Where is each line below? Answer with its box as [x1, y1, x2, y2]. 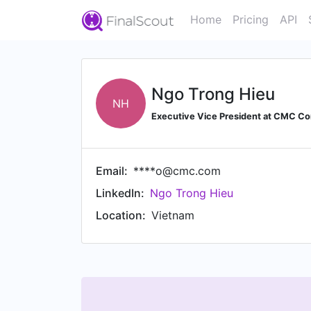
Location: [96, 208, 146, 222]
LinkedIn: [96, 186, 144, 200]
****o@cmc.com [133, 164, 221, 178]
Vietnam [151, 208, 194, 222]
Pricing [233, 12, 269, 26]
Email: [96, 164, 128, 178]
